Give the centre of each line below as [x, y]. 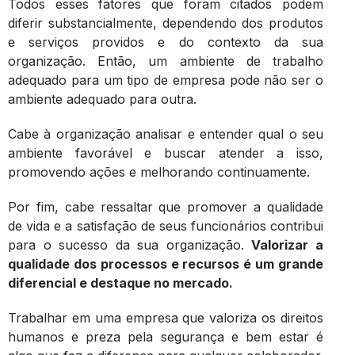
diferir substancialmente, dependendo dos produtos [166, 23]
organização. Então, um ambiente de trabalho [166, 61]
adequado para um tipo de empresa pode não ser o [166, 80]
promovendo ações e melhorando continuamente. [159, 172]
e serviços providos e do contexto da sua [166, 42]
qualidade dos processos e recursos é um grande [166, 263]
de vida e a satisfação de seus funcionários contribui [166, 225]
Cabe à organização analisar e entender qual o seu [166, 134]
